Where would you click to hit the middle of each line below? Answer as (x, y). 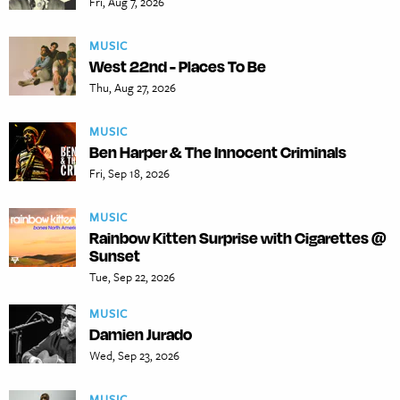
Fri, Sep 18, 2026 (129, 174)
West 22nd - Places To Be (178, 67)
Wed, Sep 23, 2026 (134, 356)
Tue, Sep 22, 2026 (132, 277)
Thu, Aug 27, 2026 (133, 88)
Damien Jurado (141, 334)
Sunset (115, 256)
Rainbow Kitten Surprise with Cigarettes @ (237, 238)
